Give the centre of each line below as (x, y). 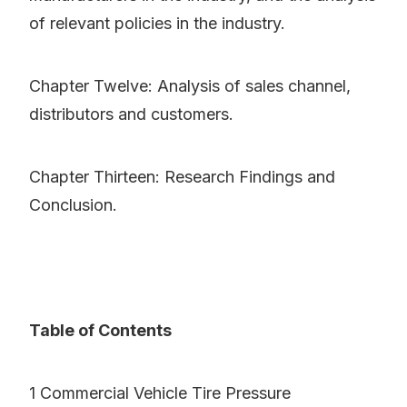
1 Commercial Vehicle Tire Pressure (160, 393)
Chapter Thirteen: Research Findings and (182, 177)
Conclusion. (73, 205)
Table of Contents (100, 331)
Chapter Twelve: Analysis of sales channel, (190, 86)
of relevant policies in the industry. (157, 24)
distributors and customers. (131, 114)
